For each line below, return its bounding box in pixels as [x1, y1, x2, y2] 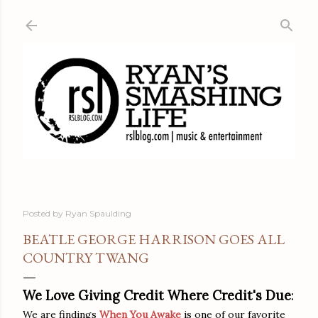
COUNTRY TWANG [23, 248, 149, 267]
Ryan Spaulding [65, 207, 131, 219]
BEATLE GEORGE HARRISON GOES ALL [23, 229, 285, 248]
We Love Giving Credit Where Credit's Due [23, 287, 291, 304]
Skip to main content [101, 9, 217, 27]
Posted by [23, 207, 65, 219]
